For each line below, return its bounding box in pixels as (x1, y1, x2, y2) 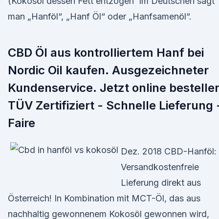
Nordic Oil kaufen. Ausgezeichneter (8, 63, 209, 77)
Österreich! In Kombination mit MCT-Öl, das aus (8, 193, 200, 203)
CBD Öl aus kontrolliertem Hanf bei (8, 45, 204, 60)
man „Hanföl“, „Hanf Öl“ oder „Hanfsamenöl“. (8, 11, 192, 22)
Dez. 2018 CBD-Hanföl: (121, 146, 217, 156)
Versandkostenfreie (121, 162, 199, 172)
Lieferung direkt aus (121, 177, 201, 188)
